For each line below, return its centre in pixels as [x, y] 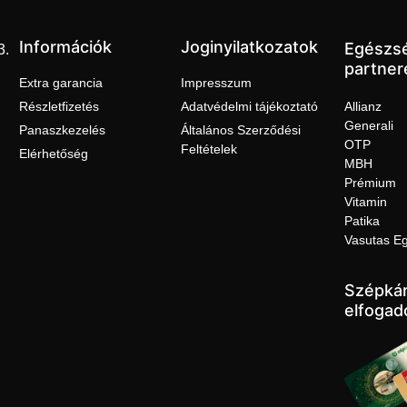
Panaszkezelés [62, 129]
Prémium [370, 182]
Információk [65, 46]
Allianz [362, 106]
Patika [362, 220]
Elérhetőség [53, 153]
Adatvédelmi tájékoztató [249, 106]
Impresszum [216, 82]
